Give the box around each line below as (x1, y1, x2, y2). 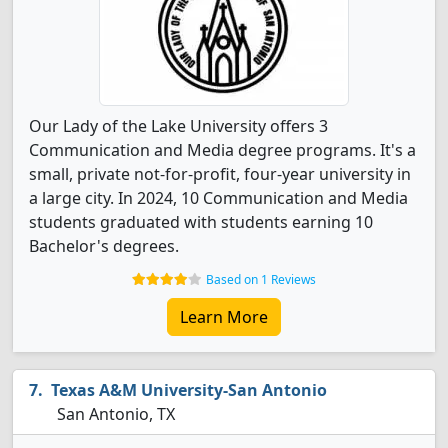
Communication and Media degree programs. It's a (29, 139, 416, 161)
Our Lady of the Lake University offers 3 (29, 115, 328, 137)
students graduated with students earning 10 (29, 211, 373, 233)
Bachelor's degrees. (29, 235, 179, 257)
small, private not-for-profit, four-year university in (29, 163, 411, 185)
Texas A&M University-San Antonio (51, 379, 327, 401)
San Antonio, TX (53, 403, 175, 425)
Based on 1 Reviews (206, 271, 316, 288)
